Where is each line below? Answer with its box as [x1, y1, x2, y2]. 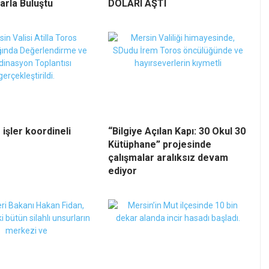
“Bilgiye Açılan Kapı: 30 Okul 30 [108, 125, 246, 138]
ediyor [108, 165, 137, 177]
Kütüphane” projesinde [108, 139, 211, 151]
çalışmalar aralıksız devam [108, 152, 228, 164]
